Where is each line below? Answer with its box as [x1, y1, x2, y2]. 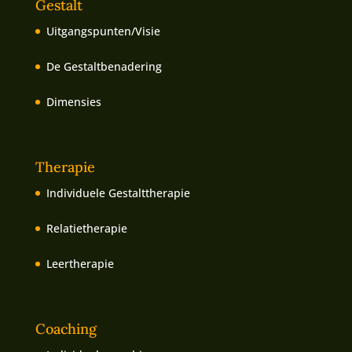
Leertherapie [46, 256, 114, 272]
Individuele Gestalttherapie [46, 185, 190, 201]
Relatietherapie [46, 221, 127, 236]
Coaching [35, 320, 97, 339]
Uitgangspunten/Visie [46, 24, 160, 38]
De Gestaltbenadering [46, 59, 162, 74]
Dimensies [46, 94, 101, 109]
